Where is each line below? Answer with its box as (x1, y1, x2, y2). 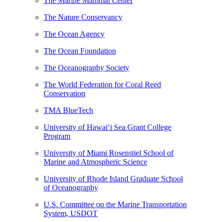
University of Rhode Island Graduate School (44, 174, 183, 183)
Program (44, 131, 70, 140)
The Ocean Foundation (44, 46, 116, 55)
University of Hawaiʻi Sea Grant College (44, 122, 171, 131)
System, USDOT (44, 209, 98, 218)
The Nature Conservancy (44, 12, 122, 21)
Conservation (44, 89, 85, 98)
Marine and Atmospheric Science (44, 157, 147, 166)
